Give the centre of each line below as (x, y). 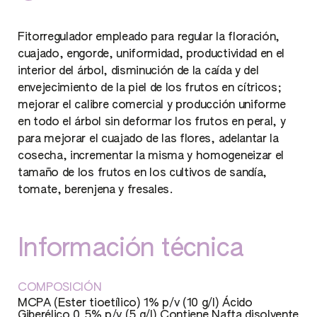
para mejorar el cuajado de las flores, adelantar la (148, 139)
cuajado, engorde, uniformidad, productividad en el (151, 54)
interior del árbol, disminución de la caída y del (138, 71)
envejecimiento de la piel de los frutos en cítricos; (150, 88)
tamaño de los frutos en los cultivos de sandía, (142, 173)
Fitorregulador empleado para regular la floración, (149, 38)
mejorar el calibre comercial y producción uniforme (152, 105)
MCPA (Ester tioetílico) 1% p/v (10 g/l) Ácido (135, 304)
